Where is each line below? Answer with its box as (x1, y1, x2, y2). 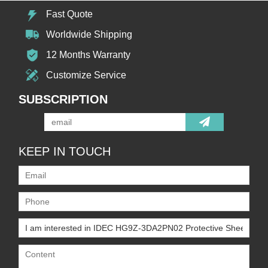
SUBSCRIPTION (19, 92, 108, 106)
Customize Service (46, 69, 127, 80)
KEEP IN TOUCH (19, 144, 111, 158)
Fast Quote (46, 8, 93, 19)
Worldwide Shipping (46, 29, 133, 39)
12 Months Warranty (46, 49, 131, 60)
